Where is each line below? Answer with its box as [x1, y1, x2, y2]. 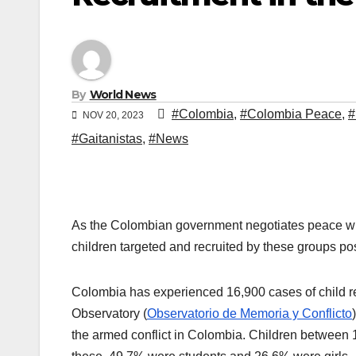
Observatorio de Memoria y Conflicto [147, 307, 352, 321]
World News [89, 87, 157, 103]
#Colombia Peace [240, 107, 342, 122]
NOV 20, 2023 [80, 110, 146, 122]
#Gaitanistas [72, 132, 142, 146]
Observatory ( [72, 307, 147, 321]
